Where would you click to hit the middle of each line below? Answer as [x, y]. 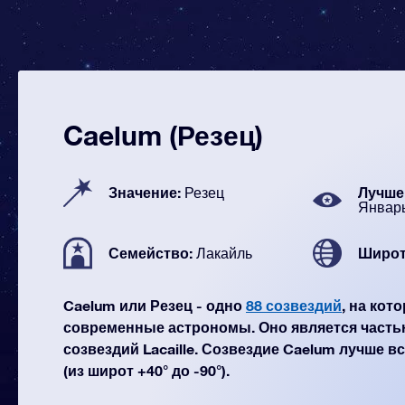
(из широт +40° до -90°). [146, 370]
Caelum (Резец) [163, 136]
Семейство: [152, 253]
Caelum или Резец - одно [155, 305]
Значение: [146, 192]
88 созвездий [294, 305]
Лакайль [224, 253]
